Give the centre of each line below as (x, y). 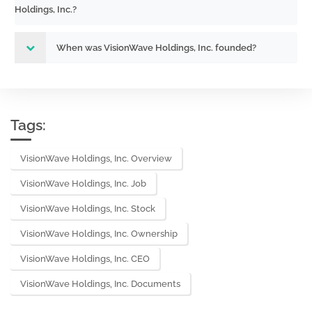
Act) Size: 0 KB (56, 16)
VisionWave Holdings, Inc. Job (83, 184)
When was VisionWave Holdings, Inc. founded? (156, 48)
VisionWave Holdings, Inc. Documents (100, 284)
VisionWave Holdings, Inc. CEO (85, 259)
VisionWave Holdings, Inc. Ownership (99, 234)
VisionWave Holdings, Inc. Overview (96, 158)
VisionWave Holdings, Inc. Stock (88, 209)
